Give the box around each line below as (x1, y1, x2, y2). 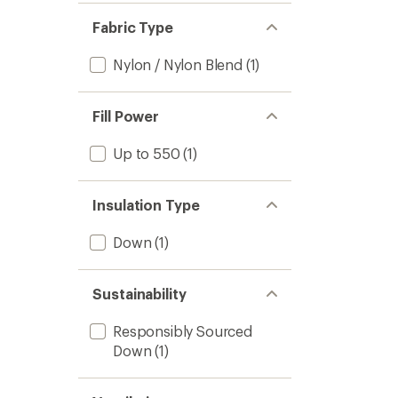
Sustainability (92, 285, 187, 302)
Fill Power (92, 107, 160, 124)
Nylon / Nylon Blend (113, 56, 243, 73)
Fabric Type (92, 19, 174, 36)
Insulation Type (92, 196, 200, 213)
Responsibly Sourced (113, 322, 252, 339)
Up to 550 (113, 145, 180, 162)
